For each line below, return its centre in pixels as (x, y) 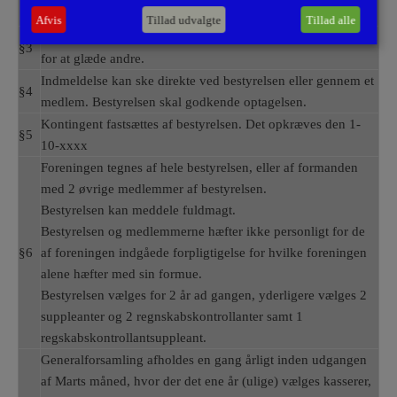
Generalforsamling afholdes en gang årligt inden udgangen (204, 360)
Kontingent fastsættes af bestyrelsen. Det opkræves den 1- (201, 124)
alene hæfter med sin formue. (121, 274)
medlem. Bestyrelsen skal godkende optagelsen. (174, 102)
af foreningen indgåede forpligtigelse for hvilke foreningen (204, 253)
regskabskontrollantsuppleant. (124, 338)
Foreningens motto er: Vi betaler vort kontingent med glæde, (208, 37)
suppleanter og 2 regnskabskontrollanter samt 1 (172, 316)
